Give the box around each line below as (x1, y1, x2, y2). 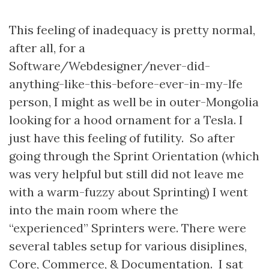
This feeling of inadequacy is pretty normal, (9, 22, 255, 37)
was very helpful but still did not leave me (9, 166, 244, 181)
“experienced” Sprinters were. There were (9, 220, 246, 235)
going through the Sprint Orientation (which (9, 148, 259, 163)
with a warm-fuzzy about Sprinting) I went (9, 184, 248, 199)
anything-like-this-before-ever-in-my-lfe (9, 76, 243, 91)
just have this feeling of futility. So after (9, 130, 235, 145)
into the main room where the (9, 202, 178, 217)
